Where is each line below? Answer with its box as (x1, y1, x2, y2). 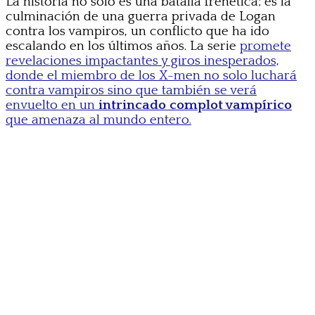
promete (240, 38, 291, 53)
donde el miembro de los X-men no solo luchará (6, 67, 297, 83)
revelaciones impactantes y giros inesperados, (6, 53, 279, 68)
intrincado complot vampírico (98, 97, 292, 112)
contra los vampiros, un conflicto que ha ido (6, 23, 269, 39)
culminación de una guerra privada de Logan (6, 8, 276, 24)
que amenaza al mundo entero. (6, 112, 191, 127)
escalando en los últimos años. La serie (6, 38, 240, 53)
